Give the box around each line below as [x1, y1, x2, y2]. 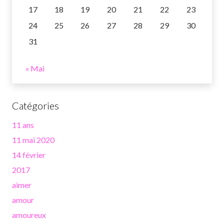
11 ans [12, 120, 34, 130]
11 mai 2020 [12, 135, 54, 145]
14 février [12, 150, 45, 160]
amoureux [12, 210, 46, 220]
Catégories [12, 99, 59, 112]
